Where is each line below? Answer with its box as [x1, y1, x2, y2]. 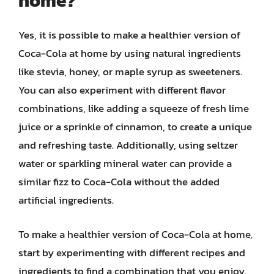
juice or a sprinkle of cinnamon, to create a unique [18, 119, 252, 135]
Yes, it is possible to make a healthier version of [18, 27, 240, 43]
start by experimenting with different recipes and [18, 244, 245, 261]
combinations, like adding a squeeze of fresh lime [18, 100, 249, 116]
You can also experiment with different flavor [18, 82, 226, 98]
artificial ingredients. [18, 192, 114, 208]
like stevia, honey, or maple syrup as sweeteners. [18, 64, 242, 80]
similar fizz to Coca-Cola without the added [18, 174, 220, 190]
